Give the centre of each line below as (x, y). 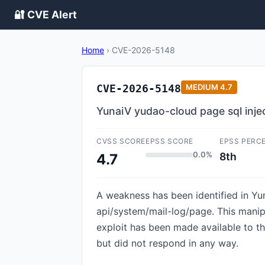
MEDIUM (202, 87)
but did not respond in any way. (167, 243)
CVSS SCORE (121, 141)
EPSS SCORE (169, 141)
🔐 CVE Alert (46, 14)
